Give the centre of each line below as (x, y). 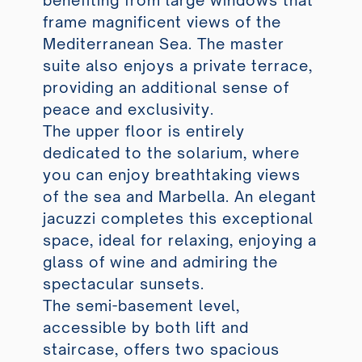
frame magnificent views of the (162, 22)
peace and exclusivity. (128, 109)
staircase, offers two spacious (161, 349)
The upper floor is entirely (143, 131)
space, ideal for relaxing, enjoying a (179, 240)
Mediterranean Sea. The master (163, 44)
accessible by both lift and (145, 328)
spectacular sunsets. (123, 284)
